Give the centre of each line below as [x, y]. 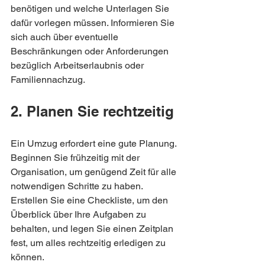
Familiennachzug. [48, 80]
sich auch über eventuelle [66, 37]
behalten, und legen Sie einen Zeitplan [93, 229]
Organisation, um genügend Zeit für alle [95, 172]
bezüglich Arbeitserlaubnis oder [78, 65]
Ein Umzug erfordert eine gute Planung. [95, 143]
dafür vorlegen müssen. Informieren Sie [94, 23]
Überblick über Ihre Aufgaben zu [80, 214]
